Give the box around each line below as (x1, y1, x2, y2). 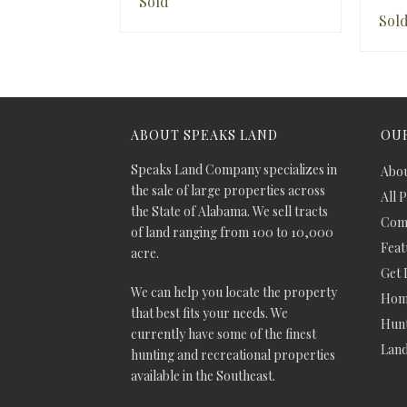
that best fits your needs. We (131, 304, 288, 322)
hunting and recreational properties (131, 346, 335, 363)
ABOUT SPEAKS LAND (131, 126, 278, 144)
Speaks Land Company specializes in (131, 161, 337, 178)
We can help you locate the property (131, 283, 337, 301)
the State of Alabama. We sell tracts (131, 203, 328, 220)
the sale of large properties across (131, 182, 325, 199)
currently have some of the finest (131, 325, 316, 342)
